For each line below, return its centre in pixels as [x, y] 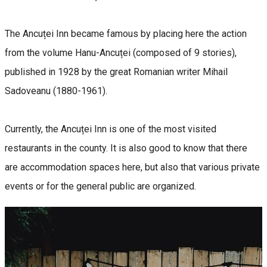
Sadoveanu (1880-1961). [56, 91]
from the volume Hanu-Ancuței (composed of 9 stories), [121, 52]
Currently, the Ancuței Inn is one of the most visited [111, 129]
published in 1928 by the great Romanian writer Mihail [116, 72]
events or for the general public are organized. [100, 186]
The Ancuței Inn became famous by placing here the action [126, 33]
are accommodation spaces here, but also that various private [132, 167]
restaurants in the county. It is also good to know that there [126, 148]
